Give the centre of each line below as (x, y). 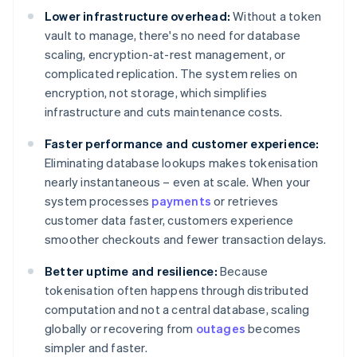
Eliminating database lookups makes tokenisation (182, 163)
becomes (273, 329)
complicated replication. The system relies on (171, 74)
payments (182, 201)
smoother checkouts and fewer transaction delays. (186, 239)
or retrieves (245, 201)
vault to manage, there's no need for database (173, 35)
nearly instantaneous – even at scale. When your (178, 182)
